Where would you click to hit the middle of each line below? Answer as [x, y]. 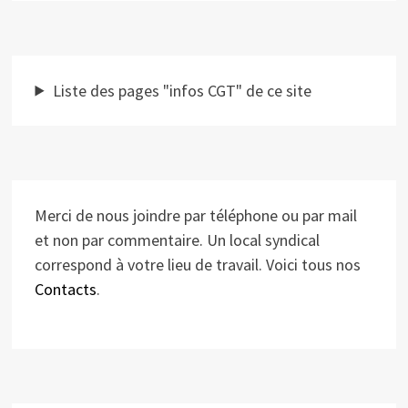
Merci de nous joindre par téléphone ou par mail [196, 215]
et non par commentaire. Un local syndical [178, 240]
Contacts [66, 289]
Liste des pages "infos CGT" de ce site [182, 90]
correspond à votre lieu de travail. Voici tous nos [198, 264]
